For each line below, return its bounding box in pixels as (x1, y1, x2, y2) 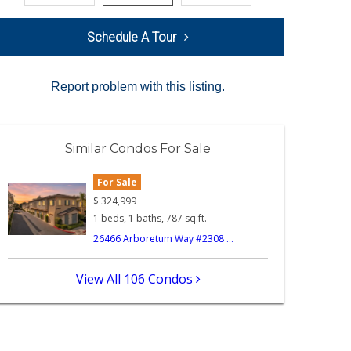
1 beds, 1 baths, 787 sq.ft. (93, 212, 208, 226)
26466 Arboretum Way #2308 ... (93, 232, 234, 246)
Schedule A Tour (87, 29, 176, 45)
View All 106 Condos (75, 270, 196, 288)
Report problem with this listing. (51, 79, 225, 93)
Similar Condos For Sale (65, 140, 211, 156)
